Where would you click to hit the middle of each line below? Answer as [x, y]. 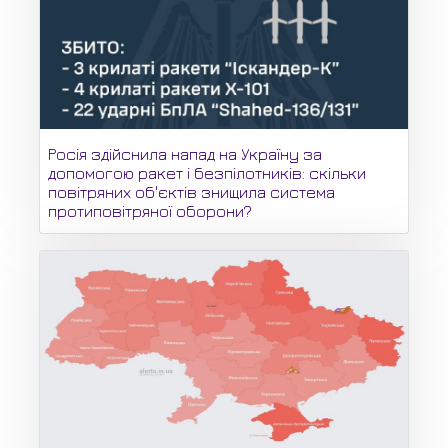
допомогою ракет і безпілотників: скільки [207, 172]
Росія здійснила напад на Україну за [185, 153]
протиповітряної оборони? [150, 210]
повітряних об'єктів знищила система [191, 191]
